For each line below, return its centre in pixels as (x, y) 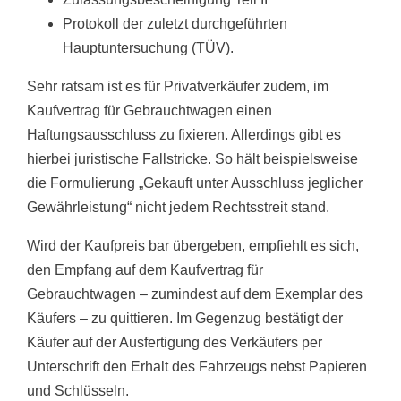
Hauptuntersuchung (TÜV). (148, 48)
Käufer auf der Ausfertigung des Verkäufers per (175, 343)
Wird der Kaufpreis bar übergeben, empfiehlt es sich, (193, 246)
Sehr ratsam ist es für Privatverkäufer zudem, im (178, 87)
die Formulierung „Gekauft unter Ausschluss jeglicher (195, 183)
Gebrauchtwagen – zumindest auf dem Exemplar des (195, 294)
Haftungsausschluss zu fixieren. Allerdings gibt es (184, 135)
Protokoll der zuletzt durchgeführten (175, 24)
